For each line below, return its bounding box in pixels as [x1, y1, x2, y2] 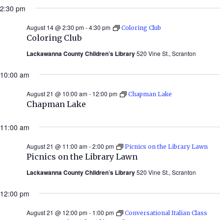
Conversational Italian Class [125, 209, 207, 217]
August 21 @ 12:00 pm [27, 208, 87, 217]
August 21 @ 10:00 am [27, 89, 87, 98]
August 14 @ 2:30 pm [27, 23, 84, 31]
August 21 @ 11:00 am [27, 141, 87, 150]
